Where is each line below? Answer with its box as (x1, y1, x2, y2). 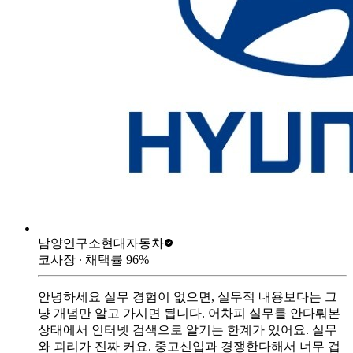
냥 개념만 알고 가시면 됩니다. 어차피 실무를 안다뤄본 (38, 306, 340, 320)
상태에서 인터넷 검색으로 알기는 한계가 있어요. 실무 (38, 322, 337, 336)
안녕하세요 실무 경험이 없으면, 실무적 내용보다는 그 (38, 289, 337, 303)
